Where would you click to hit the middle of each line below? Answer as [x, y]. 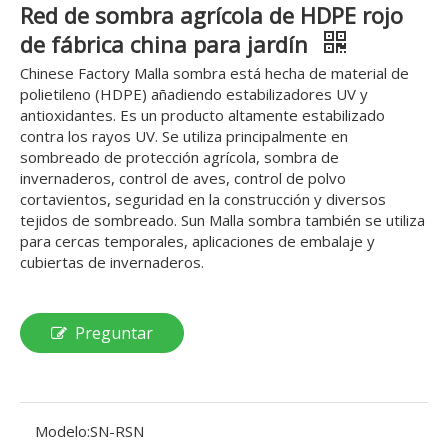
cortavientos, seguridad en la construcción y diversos [203, 199]
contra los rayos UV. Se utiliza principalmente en [184, 136]
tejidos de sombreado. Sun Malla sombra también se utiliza [222, 220]
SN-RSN [117, 431]
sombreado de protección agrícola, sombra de [179, 157]
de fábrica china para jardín [167, 44]
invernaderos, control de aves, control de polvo [183, 178]
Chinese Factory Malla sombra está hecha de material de [214, 73]
